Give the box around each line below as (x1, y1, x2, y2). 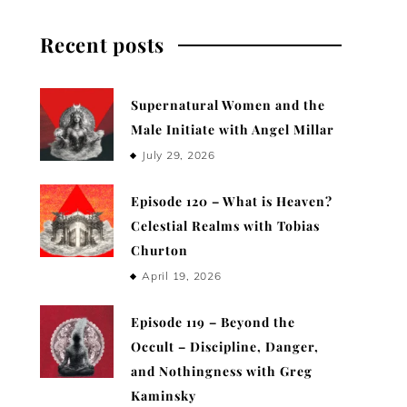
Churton (131, 242, 188, 260)
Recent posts (40, 31, 164, 59)
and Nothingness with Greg (131, 362, 313, 381)
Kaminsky (131, 387, 196, 405)
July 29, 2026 (142, 148, 215, 163)
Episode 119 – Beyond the (131, 313, 295, 332)
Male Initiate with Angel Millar (131, 121, 334, 139)
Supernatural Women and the (131, 96, 325, 114)
